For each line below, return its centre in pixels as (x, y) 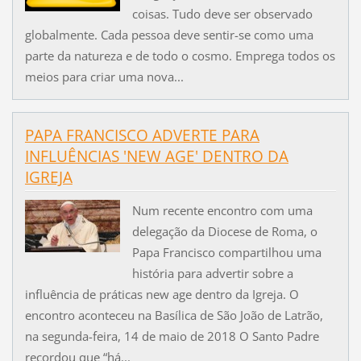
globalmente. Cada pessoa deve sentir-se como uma (169, 35)
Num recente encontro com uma (222, 210)
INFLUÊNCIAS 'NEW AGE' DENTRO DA (156, 157)
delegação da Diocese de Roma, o (224, 231)
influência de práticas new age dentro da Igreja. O (162, 294)
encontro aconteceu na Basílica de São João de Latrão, (174, 315)
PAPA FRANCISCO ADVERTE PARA (142, 136)
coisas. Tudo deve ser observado (222, 14)
